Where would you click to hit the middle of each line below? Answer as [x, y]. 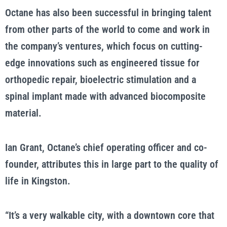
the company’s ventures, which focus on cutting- [104, 46]
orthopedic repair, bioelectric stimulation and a [101, 80]
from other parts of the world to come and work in [107, 29]
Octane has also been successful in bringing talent [108, 13]
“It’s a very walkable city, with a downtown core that [110, 215]
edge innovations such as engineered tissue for [102, 63]
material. [23, 113]
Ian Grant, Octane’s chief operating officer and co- [106, 147]
